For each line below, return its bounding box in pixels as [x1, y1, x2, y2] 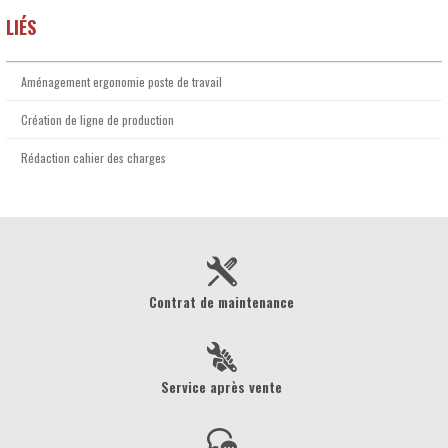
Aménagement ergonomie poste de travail [21, 73, 222, 90]
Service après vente [161, 376, 282, 397]
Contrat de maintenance [149, 291, 294, 312]
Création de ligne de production [21, 111, 174, 128]
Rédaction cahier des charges [21, 149, 166, 166]
